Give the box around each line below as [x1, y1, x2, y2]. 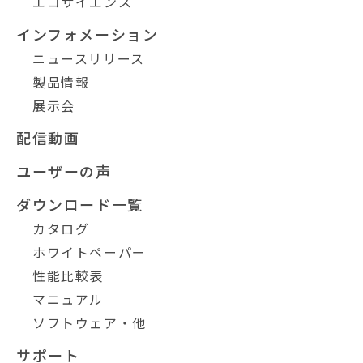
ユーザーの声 [16, 160, 112, 181]
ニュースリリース [32, 48, 145, 68]
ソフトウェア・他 [32, 312, 147, 332]
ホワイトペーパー [32, 241, 147, 262]
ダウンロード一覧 [16, 193, 143, 215]
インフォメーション [16, 23, 159, 45]
